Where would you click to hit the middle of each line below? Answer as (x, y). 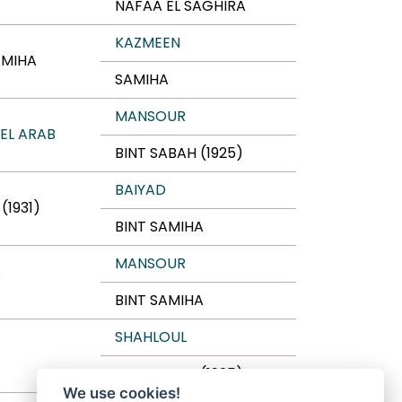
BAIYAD (140, 190)
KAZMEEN (148, 43)
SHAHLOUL (151, 337)
